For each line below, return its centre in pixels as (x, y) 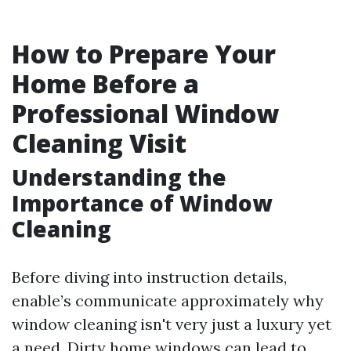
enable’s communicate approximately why (168, 300)
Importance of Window (142, 203)
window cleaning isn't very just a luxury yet (172, 324)
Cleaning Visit (99, 143)
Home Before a (105, 83)
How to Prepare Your (144, 54)
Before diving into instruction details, (149, 277)
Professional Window (145, 113)
